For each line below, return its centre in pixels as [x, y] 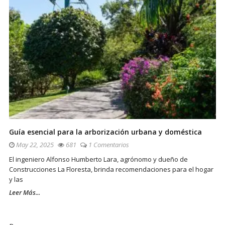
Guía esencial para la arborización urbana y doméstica [105, 132]
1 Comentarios [109, 145]
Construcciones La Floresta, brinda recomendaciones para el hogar [111, 170]
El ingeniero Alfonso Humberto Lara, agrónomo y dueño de [98, 159]
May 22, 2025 [34, 145]
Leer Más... [25, 193]
